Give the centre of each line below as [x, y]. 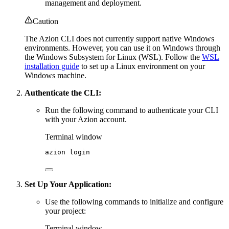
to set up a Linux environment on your [142, 66]
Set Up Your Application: [68, 184]
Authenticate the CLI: [63, 93]
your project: [65, 211]
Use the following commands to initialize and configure [134, 201]
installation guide [52, 66]
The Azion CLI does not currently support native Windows [119, 38]
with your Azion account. [86, 119]
